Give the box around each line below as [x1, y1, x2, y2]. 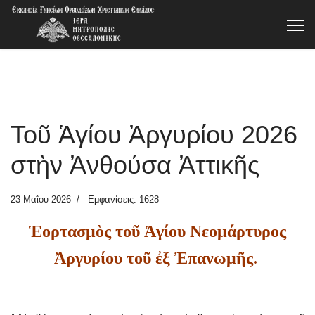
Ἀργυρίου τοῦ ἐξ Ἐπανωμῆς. [53, 249, 262, 267]
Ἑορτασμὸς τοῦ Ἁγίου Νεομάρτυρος [29, 222, 286, 240]
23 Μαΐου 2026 [11, 194, 71, 205]
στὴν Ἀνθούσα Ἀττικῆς [11, 150, 259, 179]
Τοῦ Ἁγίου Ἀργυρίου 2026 [11, 120, 297, 149]
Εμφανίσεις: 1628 [88, 194, 159, 205]
